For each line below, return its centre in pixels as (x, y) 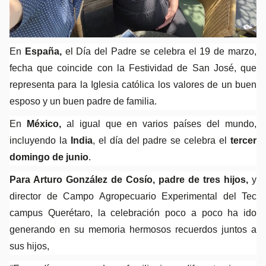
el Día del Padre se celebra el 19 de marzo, (161, 51)
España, (45, 51)
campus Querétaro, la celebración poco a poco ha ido (133, 213)
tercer (244, 140)
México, (44, 123)
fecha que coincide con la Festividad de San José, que (133, 68)
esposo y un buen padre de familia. (83, 101)
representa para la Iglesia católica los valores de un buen (133, 84)
